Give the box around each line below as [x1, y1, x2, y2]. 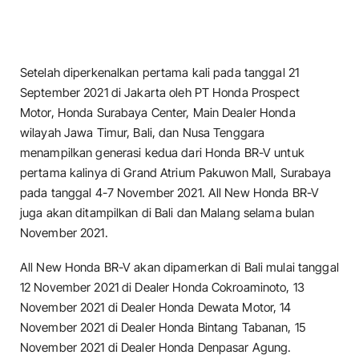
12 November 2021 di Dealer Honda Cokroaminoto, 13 [20, 280, 305, 296]
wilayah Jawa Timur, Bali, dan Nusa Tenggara [20, 124, 265, 140]
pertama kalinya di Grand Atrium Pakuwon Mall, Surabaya [20, 164, 332, 180]
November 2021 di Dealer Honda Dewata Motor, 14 [20, 300, 292, 316]
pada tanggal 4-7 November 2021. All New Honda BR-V [20, 184, 320, 200]
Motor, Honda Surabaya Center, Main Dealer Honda [20, 104, 296, 120]
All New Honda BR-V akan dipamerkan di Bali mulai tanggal [20, 260, 339, 276]
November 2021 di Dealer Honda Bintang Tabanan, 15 [20, 320, 305, 336]
